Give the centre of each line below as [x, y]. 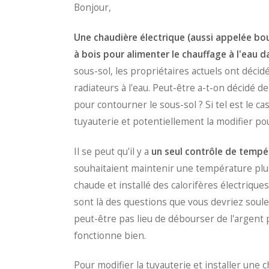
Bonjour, [92, 8]
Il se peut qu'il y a [113, 151]
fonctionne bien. [110, 235]
